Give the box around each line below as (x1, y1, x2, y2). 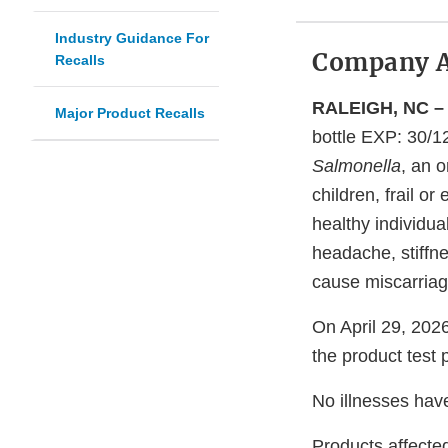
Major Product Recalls (55, 105, 205, 122)
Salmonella (312, 156, 401, 177)
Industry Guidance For (55, 30, 209, 47)
